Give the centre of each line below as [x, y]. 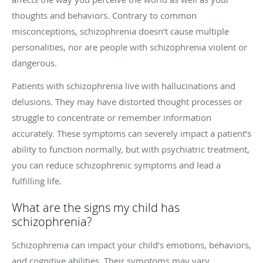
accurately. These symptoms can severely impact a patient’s [131, 133]
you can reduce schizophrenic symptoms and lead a [116, 165]
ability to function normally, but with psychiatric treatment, [131, 149]
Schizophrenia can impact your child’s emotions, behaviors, [131, 245]
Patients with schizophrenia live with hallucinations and [124, 85]
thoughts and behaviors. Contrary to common [104, 15]
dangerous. [34, 63]
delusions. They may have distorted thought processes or [127, 101]
